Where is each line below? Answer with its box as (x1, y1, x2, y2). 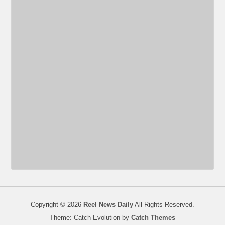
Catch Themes (131, 213, 175, 221)
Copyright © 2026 (31, 200, 83, 208)
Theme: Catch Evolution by (50, 213, 131, 221)
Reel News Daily (83, 200, 133, 208)
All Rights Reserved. (133, 200, 194, 208)
